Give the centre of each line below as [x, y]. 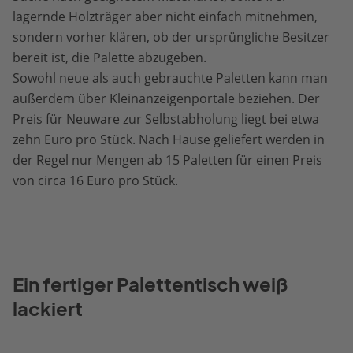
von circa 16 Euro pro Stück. [95, 181]
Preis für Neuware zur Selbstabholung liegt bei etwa [166, 119]
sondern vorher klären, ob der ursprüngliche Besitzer [171, 37]
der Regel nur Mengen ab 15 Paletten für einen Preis [167, 160]
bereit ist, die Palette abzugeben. [110, 58]
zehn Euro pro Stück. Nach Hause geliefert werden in [169, 140]
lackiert [48, 309]
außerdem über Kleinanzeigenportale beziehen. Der [166, 99]
